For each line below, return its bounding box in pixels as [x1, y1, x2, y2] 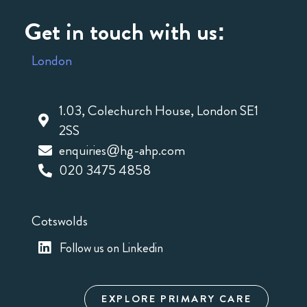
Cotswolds [31, 210, 88, 231]
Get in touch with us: [24, 14, 225, 49]
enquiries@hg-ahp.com [58, 140, 185, 161]
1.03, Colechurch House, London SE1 [58, 101, 258, 121]
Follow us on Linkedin [60, 238, 164, 257]
